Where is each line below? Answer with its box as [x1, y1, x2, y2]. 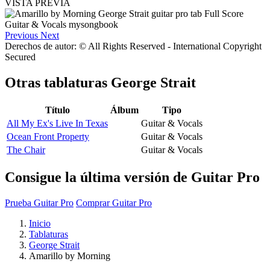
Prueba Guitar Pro [5, 197, 74, 208]
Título [45, 104, 70, 115]
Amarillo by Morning [29, 250, 110, 261]
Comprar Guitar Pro [76, 197, 152, 208]
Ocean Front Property [7, 131, 89, 142]
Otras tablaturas [5, 75, 111, 91]
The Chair [7, 144, 45, 155]
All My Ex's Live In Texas [7, 118, 108, 128]
